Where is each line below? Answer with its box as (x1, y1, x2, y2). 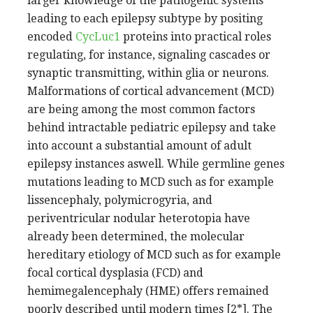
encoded (27, 29, 75, 43)
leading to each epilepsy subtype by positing (27, 11, 263, 25)
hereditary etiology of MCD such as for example (27, 247, 281, 261)
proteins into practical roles (120, 29, 271, 43)
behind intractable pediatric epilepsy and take (27, 120, 276, 134)
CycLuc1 (75, 29, 120, 43)
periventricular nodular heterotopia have (27, 211, 250, 225)
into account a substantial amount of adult (27, 138, 252, 152)
